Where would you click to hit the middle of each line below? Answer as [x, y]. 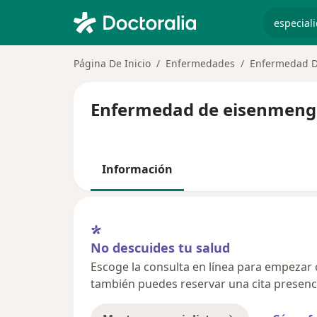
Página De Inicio [112, 63]
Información [137, 169]
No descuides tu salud [160, 247]
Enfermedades [200, 63]
